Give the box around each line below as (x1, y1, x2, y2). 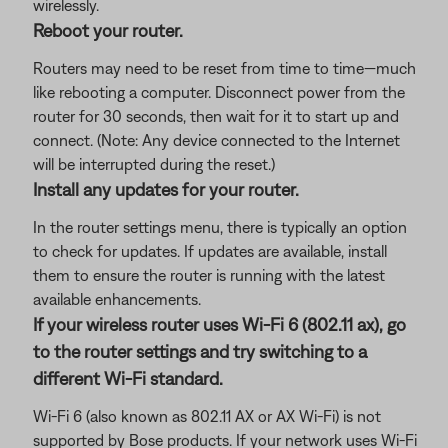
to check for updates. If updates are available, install (33, 242, 387, 260)
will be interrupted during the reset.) (33, 155, 275, 173)
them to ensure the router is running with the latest (33, 266, 385, 284)
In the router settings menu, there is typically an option (33, 218, 407, 236)
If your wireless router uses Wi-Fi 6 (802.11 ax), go (33, 314, 406, 335)
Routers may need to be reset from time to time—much (33, 59, 416, 77)
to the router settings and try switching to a (33, 341, 367, 362)
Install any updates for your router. (33, 179, 299, 200)
